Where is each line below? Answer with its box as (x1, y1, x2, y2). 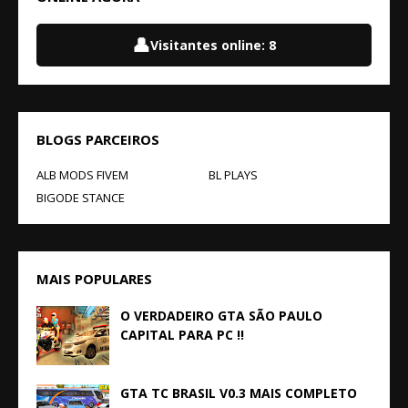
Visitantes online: (150, 36, 269, 54)
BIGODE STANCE (36, 189, 125, 206)
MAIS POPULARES (36, 270, 152, 288)
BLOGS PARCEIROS (36, 130, 159, 148)
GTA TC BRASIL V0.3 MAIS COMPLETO (120, 384, 357, 402)
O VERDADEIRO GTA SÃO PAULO (120, 307, 322, 324)
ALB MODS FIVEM (36, 167, 128, 183)
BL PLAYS (209, 167, 258, 183)
